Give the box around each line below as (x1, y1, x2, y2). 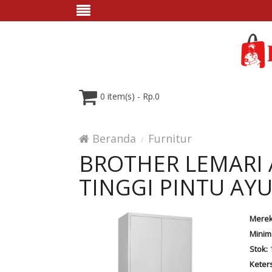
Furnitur (148, 131, 192, 146)
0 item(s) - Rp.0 (100, 90, 160, 103)
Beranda (89, 131, 136, 146)
